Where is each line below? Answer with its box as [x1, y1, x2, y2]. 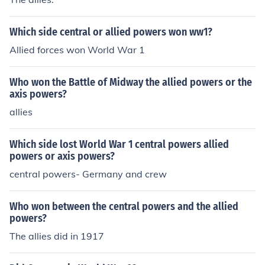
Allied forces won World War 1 [9, 44, 145, 56]
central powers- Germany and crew [9, 168, 167, 180]
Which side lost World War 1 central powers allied [9, 138, 229, 151]
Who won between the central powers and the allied [9, 200, 238, 213]
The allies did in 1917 [9, 230, 104, 242]
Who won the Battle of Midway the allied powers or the [9, 76, 252, 89]
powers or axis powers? [9, 150, 115, 163]
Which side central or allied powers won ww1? [9, 25, 212, 38]
